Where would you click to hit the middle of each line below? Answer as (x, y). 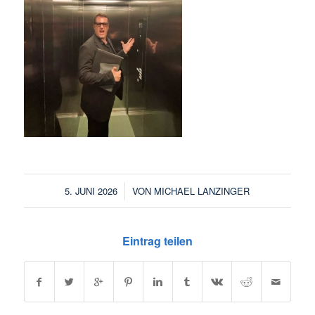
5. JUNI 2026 (91, 191)
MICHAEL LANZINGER (202, 191)
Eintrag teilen (157, 241)
